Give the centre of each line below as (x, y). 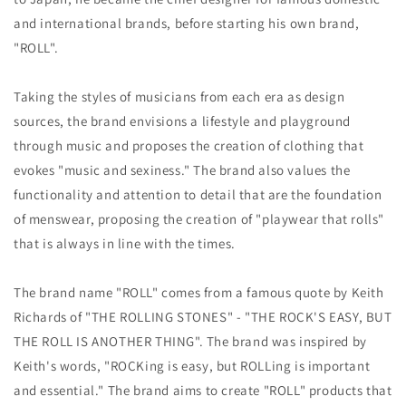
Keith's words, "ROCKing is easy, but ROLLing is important (192, 365)
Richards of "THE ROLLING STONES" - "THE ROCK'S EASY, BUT (203, 316)
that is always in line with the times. (125, 243)
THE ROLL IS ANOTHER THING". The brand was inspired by (190, 341)
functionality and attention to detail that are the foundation (198, 194)
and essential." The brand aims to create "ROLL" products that (203, 390)
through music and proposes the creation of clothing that (189, 145)
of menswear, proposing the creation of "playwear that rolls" (199, 218)
